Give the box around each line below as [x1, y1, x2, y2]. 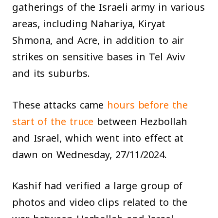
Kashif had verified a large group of [12, 177, 183, 196]
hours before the [107, 95, 188, 114]
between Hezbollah [93, 112, 187, 131]
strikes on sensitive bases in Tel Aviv [12, 47, 185, 66]
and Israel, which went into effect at [12, 128, 184, 147]
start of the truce [12, 112, 94, 131]
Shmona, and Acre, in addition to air [12, 31, 184, 50]
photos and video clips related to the [12, 193, 188, 212]
